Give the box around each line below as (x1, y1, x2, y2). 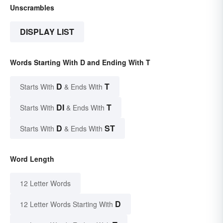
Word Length (10, 153, 54, 164)
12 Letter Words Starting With (20, 199, 113, 209)
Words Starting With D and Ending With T (10, 57, 150, 67)
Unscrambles (10, 2, 54, 12)
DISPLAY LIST (20, 25, 74, 37)
